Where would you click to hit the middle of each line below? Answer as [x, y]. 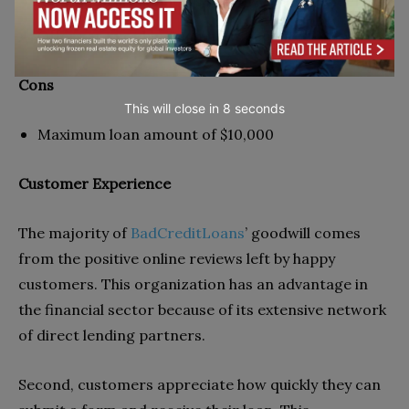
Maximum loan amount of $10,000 [156, 134]
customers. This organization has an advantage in [193, 283]
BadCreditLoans [188, 232]
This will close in [174, 108]
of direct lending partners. [112, 335]
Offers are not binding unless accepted [174, 35]
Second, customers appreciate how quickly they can [199, 384]
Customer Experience [94, 183]
